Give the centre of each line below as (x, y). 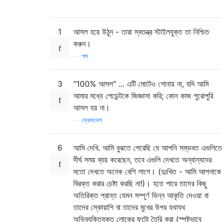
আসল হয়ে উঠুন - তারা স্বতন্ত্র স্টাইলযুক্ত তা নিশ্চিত (141, 31)
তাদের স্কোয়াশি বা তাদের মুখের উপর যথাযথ (129, 207)
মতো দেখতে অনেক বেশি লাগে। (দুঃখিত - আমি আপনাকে (147, 171)
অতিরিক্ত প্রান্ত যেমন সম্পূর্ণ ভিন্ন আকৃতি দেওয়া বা (141, 195)
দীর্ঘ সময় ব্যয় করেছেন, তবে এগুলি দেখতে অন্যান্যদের (142, 159)
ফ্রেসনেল (92, 120)
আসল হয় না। (92, 107)
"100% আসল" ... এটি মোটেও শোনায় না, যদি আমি (141, 83)
